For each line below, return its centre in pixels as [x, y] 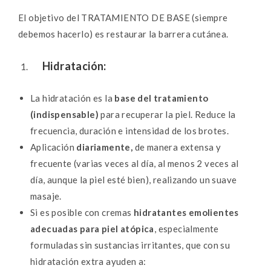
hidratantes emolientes [186, 213]
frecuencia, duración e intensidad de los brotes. [131, 131]
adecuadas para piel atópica [92, 229]
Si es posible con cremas [82, 213]
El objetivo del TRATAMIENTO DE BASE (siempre [123, 18]
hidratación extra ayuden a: [88, 262]
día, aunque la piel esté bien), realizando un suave [134, 180]
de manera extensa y [178, 147]
